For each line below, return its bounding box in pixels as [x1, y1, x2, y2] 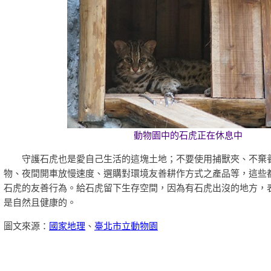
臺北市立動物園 [94, 221, 158, 231]
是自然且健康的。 [4, 198, 76, 207]
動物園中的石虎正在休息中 [134, 131, 243, 140]
